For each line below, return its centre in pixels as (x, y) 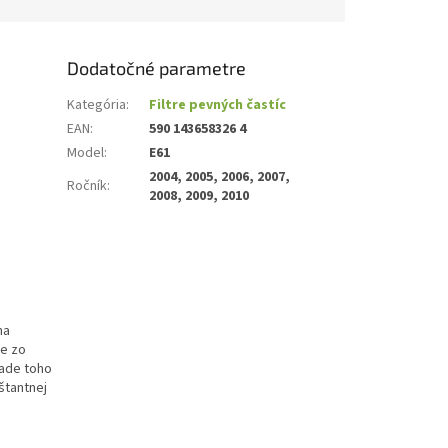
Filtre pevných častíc (218, 105)
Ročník (87, 186)
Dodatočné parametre (157, 68)
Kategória (97, 105)
